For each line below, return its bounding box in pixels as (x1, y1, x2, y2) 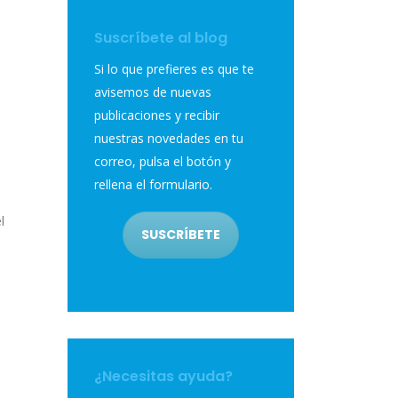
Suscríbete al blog (94, 28, 227, 49)
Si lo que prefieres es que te (94, 60, 254, 78)
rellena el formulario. (94, 176, 212, 194)
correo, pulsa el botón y (94, 153, 231, 171)
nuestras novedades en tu (94, 130, 243, 147)
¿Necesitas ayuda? (94, 366, 233, 387)
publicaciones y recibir (94, 107, 219, 124)
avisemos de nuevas (94, 84, 211, 101)
